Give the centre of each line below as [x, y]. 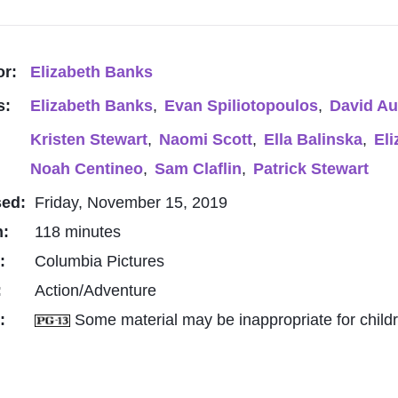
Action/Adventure [96, 291]
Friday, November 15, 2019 [131, 203]
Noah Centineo [87, 169]
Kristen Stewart [89, 139]
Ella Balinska [313, 139]
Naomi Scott [206, 139]
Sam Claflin [198, 169]
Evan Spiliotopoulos [241, 106]
